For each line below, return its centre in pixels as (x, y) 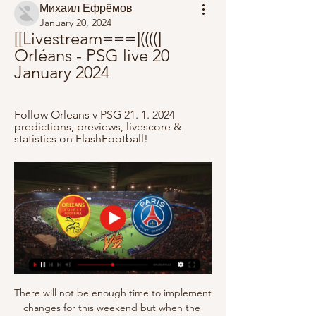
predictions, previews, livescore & (98, 127)
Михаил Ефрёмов (86, 8)
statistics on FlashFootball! (81, 139)
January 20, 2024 (75, 23)
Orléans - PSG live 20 (92, 55)
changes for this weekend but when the (111, 307)
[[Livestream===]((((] (88, 38)
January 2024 (62, 72)
